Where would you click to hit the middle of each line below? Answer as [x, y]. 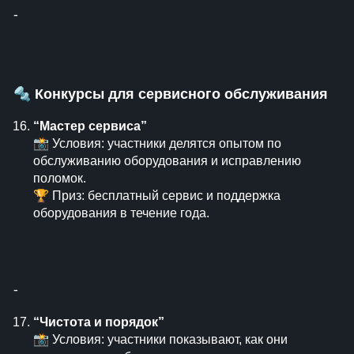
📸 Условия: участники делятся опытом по [157, 143]
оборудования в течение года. [121, 213]
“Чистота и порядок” [99, 322]
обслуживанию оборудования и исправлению [167, 161]
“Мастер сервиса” [90, 126]
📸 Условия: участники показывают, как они [160, 339]
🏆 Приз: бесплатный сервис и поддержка [157, 196]
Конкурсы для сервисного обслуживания [181, 94]
